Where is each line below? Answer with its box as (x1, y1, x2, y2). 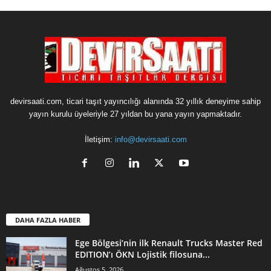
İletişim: (84, 134, 115, 144)
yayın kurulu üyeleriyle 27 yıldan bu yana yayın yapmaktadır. (29, 109, 242, 119)
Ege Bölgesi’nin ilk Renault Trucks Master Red (75, 237, 263, 249)
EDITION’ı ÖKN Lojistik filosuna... (75, 248, 210, 260)
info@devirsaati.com (114, 134, 187, 144)
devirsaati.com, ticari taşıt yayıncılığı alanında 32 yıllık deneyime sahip (10, 96, 261, 106)
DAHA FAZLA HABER (15, 215, 80, 224)
